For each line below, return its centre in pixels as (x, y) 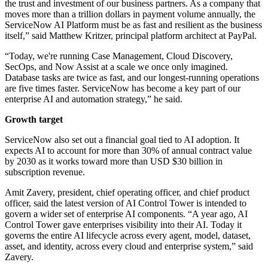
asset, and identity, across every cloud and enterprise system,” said (129, 246)
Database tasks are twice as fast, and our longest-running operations (132, 78)
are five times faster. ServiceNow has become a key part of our (123, 89)
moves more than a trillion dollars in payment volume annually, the (130, 14)
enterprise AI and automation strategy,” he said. (94, 99)
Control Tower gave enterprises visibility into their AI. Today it (123, 225)
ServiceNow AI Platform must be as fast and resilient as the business (133, 25)
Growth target (34, 120)
